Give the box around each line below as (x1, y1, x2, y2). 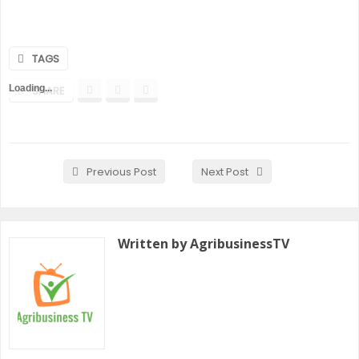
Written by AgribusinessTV (118, 235, 289, 252)
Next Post (201, 164, 248, 179)
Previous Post (87, 164, 156, 179)
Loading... (9, 83, 52, 94)
